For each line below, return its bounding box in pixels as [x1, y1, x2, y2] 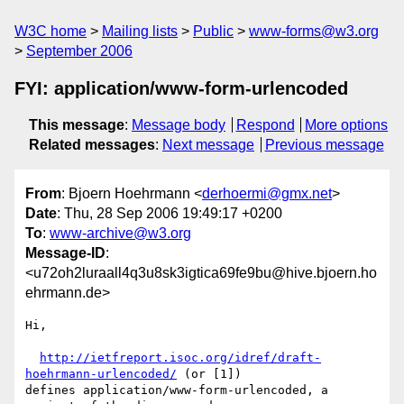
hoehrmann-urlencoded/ [25, 367, 177, 381]
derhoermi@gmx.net [202, 186, 332, 202]
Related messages [29, 137, 155, 152]
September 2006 [26, 43, 133, 59]
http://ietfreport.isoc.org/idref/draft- [40, 351, 321, 365]
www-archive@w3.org [50, 225, 191, 242]
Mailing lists [102, 23, 178, 39]
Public [193, 23, 234, 39]
